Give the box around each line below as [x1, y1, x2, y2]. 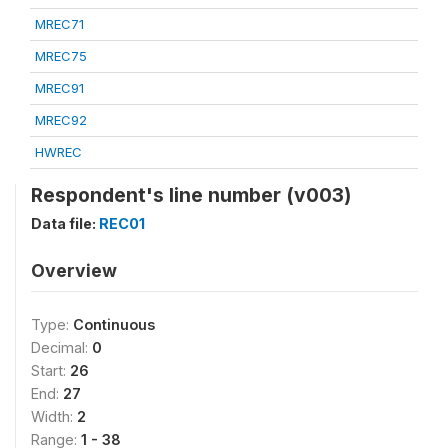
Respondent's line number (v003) [31, 182, 351, 207]
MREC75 [35, 47, 87, 64]
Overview [31, 259, 117, 281]
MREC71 [35, 15, 84, 32]
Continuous [73, 315, 155, 333]
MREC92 [35, 111, 87, 128]
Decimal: [31, 338, 92, 356]
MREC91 [35, 79, 84, 96]
